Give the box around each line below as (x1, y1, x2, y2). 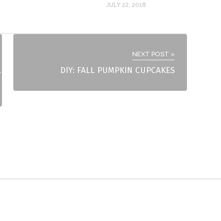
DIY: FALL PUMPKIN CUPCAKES (60, 65, 175, 76)
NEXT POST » (132, 50, 175, 58)
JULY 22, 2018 (106, 1, 146, 9)
